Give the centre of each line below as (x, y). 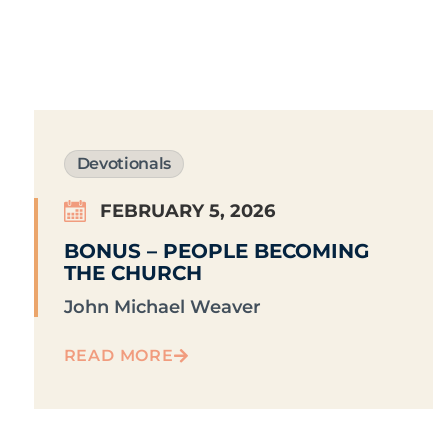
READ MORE (118, 356)
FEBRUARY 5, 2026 (187, 211)
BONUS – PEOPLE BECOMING (216, 251)
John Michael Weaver (162, 307)
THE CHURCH (132, 273)
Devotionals (124, 164)
